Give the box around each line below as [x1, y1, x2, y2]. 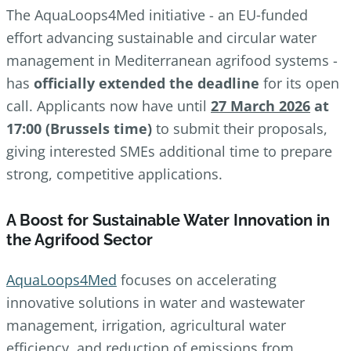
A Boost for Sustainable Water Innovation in [6, 211, 330, 230]
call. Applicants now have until [6, 96, 211, 116]
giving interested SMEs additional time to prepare [6, 142, 332, 161]
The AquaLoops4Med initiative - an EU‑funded [6, 5, 308, 25]
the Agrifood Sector [6, 230, 153, 250]
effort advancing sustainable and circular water [6, 28, 317, 48]
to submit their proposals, [152, 119, 327, 139]
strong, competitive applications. [6, 165, 223, 184]
